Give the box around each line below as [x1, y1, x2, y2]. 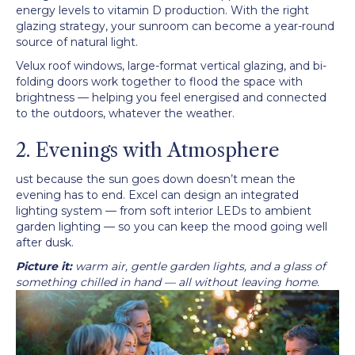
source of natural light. [16, 35, 138, 50]
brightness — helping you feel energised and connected [16, 90, 326, 105]
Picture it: [16, 259, 72, 274]
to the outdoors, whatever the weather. [16, 106, 235, 121]
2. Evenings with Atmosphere [16, 139, 280, 162]
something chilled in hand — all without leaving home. [16, 275, 319, 290]
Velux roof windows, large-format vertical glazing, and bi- [16, 59, 326, 74]
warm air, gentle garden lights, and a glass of [72, 259, 326, 274]
